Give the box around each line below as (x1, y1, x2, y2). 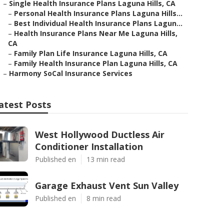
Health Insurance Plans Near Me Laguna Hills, (14, 28, 177, 38)
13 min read (86, 154, 125, 164)
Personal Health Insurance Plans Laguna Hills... (14, 8, 182, 18)
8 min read (86, 193, 121, 203)
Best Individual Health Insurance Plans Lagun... (14, 18, 182, 28)
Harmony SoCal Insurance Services (9, 68, 132, 78)
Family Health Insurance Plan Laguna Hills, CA (14, 58, 177, 68)
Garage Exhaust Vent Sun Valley (35, 179, 178, 191)
